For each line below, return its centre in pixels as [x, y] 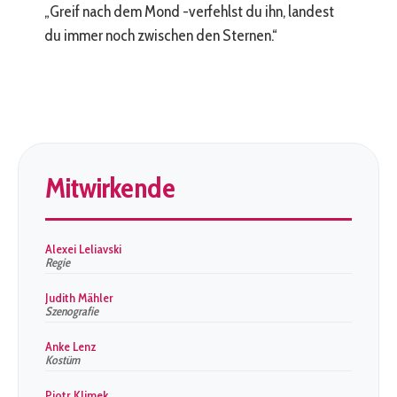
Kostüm [62, 360]
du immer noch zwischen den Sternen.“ [161, 35]
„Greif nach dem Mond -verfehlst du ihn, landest [189, 12]
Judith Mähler [79, 298]
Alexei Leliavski [83, 249]
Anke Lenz [71, 346]
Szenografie [72, 311]
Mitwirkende [110, 187]
